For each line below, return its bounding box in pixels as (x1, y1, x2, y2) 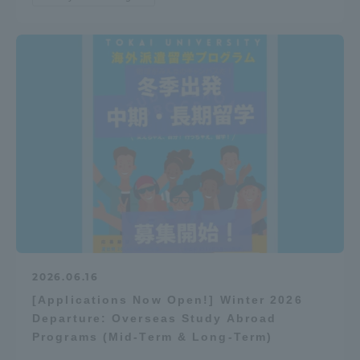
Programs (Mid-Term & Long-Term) (32, 329, 273, 343)
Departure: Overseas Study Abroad (32, 311, 277, 325)
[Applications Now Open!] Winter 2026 (32, 292, 303, 306)
